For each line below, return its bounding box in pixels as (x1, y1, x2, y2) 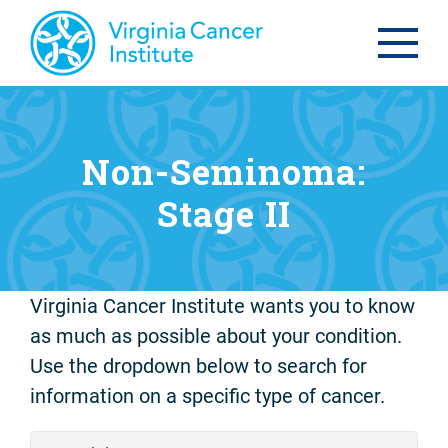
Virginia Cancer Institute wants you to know (30, 294, 415, 319)
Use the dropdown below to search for (30, 354, 367, 379)
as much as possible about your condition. (30, 324, 402, 349)
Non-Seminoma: (82, 147, 366, 194)
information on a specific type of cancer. (30, 384, 385, 409)
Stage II (157, 189, 291, 236)
